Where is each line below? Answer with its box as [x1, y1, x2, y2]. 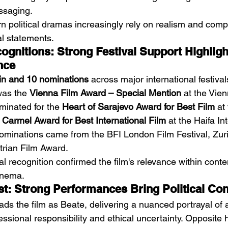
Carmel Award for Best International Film [2, 115, 166, 126]
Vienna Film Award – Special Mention [30, 88, 181, 98]
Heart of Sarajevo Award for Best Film [62, 101, 215, 112]
